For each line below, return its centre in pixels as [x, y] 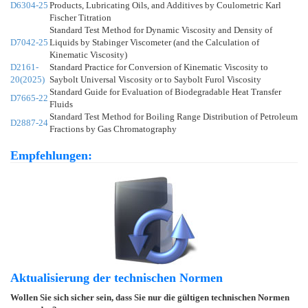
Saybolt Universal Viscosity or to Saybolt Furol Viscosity [155, 79]
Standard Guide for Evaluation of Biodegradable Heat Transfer [165, 91]
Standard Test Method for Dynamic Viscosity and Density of [161, 30]
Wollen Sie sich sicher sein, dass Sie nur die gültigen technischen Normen [150, 297]
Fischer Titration [80, 17]
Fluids [61, 104]
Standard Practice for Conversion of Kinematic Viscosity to [159, 67]
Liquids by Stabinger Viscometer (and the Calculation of [154, 42]
